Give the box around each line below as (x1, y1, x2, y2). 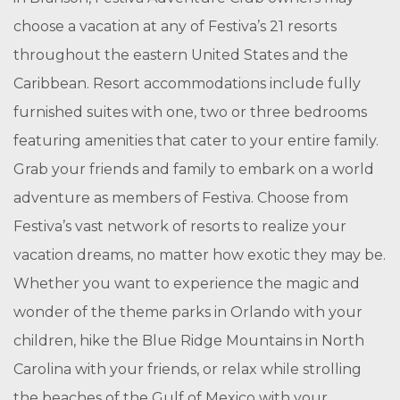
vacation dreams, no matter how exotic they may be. (13, 246, 386, 263)
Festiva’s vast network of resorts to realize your (13, 218, 346, 235)
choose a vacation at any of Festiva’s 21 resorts (13, 18, 337, 35)
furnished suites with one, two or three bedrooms (13, 104, 367, 121)
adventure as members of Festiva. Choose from (13, 189, 348, 206)
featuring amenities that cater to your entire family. (13, 132, 379, 149)
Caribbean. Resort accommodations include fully (13, 75, 361, 92)
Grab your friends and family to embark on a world (13, 161, 374, 178)
